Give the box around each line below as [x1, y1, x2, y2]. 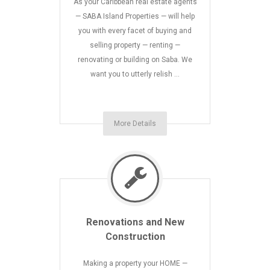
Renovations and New [86, 216, 184, 228]
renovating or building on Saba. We [78, 55, 192, 64]
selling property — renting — [90, 41, 180, 49]
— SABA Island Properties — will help [75, 12, 195, 20]
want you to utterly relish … [90, 70, 180, 78]
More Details [114, 119, 156, 128]
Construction [105, 231, 165, 242]
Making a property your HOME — [83, 259, 187, 268]
